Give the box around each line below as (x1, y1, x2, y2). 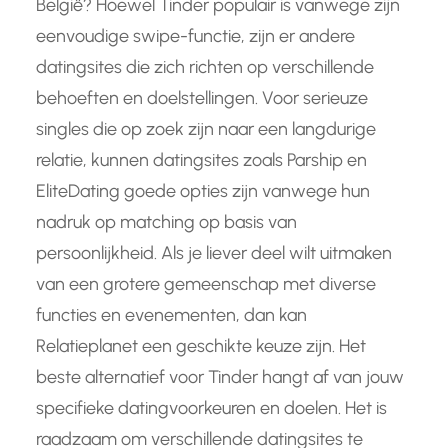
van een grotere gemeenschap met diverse (36, 272, 376, 295)
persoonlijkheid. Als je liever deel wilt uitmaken (36, 241, 392, 264)
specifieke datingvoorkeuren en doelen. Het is (36, 396, 387, 419)
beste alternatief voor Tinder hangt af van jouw (36, 365, 404, 388)
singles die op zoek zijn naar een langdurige (36, 117, 376, 140)
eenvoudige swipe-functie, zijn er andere (36, 24, 355, 47)
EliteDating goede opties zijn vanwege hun (36, 179, 370, 202)
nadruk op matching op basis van (36, 210, 297, 233)
